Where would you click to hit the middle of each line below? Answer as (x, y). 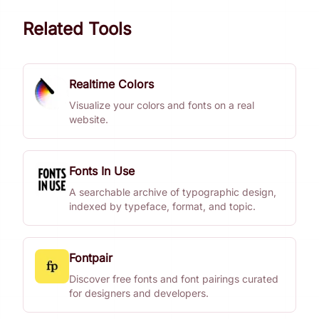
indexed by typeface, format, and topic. (162, 206)
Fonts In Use (102, 171)
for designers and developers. (139, 293)
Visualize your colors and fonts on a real (162, 105)
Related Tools (77, 29)
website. (89, 119)
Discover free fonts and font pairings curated (174, 279)
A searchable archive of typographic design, (173, 192)
